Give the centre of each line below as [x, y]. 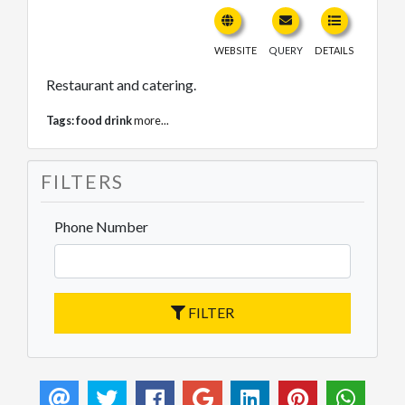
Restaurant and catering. [121, 84]
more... [151, 120]
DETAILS [334, 50]
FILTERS [82, 181]
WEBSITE [235, 50]
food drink [104, 120]
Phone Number [101, 226]
